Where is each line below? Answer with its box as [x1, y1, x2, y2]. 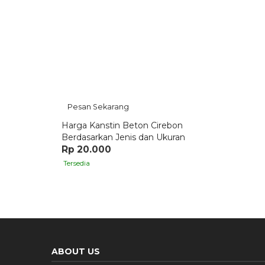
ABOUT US [56, 246, 107, 257]
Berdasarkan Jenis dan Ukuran [62, 132, 185, 143]
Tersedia [66, 159, 95, 168]
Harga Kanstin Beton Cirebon [62, 120, 183, 131]
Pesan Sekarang [71, 102, 134, 112]
